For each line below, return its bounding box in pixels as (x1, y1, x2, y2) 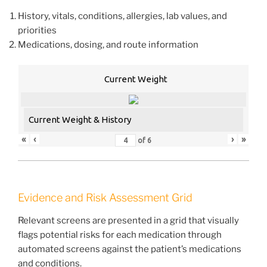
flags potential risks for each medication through (18, 229, 222, 240)
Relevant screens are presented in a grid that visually (18, 215, 239, 226)
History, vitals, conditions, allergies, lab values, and (18, 10, 227, 21)
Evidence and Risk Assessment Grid (18, 191, 193, 204)
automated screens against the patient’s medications (18, 243, 241, 254)
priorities (18, 24, 57, 36)
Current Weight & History (29, 114, 131, 125)
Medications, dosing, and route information (18, 39, 198, 50)
